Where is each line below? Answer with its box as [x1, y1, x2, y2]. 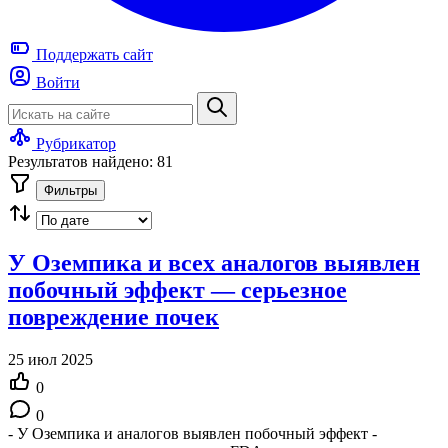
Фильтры [44, 183, 97, 198]
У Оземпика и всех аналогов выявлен [8, 249, 420, 276]
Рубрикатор [36, 135, 116, 152]
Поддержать [32, 46, 123, 63]
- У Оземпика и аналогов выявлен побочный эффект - [8, 424, 377, 442]
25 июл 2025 [8, 350, 93, 368]
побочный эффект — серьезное [8, 276, 347, 303]
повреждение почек [8, 303, 219, 330]
